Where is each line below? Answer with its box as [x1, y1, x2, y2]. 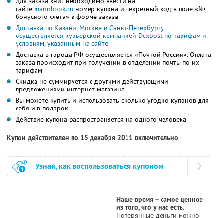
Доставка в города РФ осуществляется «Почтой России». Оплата [16, 50, 211, 59]
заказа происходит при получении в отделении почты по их [16, 57, 199, 67]
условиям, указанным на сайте [16, 38, 110, 48]
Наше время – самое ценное [116, 195, 203, 204]
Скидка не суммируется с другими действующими [16, 76, 168, 86]
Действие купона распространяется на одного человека [16, 114, 186, 124]
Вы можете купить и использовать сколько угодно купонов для [16, 95, 209, 105]
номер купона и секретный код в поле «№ [73, 4, 205, 13]
